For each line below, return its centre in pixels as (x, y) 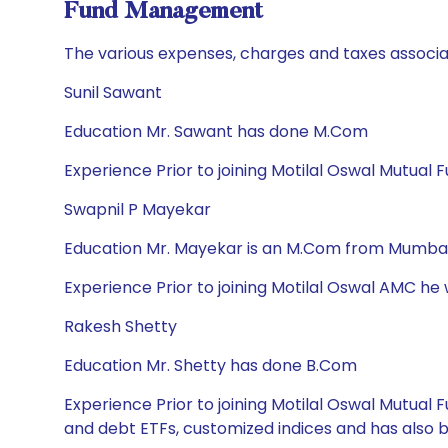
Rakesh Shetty (120, 326)
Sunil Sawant (113, 92)
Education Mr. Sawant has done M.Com (216, 131)
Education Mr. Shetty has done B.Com (210, 365)
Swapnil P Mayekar (137, 209)
